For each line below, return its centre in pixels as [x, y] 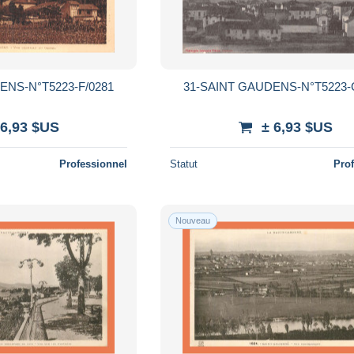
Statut [184, 164]
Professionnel [94, 164]
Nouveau [193, 220]
